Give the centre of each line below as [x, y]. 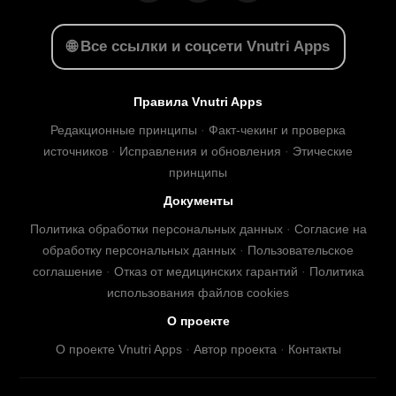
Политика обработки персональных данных [156, 229]
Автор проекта [235, 350]
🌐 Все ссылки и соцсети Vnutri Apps [198, 47]
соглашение [67, 272]
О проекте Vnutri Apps [118, 350]
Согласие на [330, 229]
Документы [198, 201]
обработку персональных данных [139, 251]
